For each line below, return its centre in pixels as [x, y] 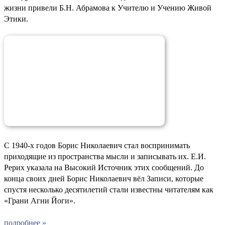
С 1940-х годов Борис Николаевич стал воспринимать [97, 145]
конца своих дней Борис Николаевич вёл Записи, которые [104, 178]
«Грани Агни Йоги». [40, 200]
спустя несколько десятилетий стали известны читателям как [109, 189]
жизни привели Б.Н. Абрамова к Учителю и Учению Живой [108, 8]
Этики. [16, 19]
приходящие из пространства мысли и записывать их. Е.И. [105, 156]
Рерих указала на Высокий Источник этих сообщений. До [104, 167]
